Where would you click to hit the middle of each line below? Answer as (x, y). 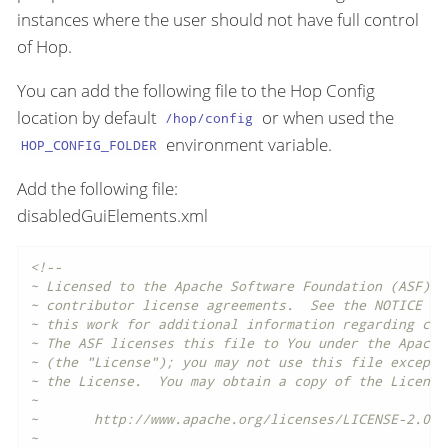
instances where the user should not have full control (218, 19)
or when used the (325, 117)
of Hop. (44, 46)
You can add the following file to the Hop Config (196, 90)
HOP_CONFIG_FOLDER (89, 145)
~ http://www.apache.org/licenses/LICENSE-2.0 (229, 419)
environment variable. (246, 144)
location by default (89, 117)
